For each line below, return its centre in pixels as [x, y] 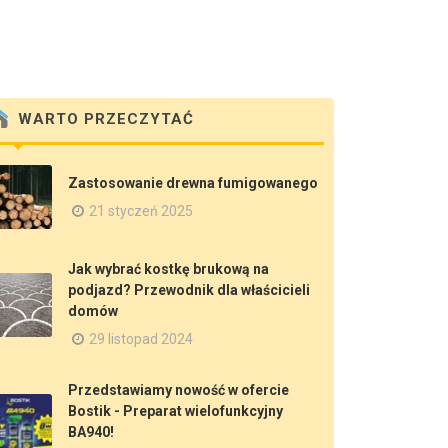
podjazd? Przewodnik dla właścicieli [189, 290]
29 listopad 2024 [141, 339]
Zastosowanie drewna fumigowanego [193, 182]
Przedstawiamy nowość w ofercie [178, 390]
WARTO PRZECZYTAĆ [103, 119]
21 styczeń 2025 [141, 210]
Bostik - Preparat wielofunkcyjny [175, 411]
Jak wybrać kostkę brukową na [168, 269]
